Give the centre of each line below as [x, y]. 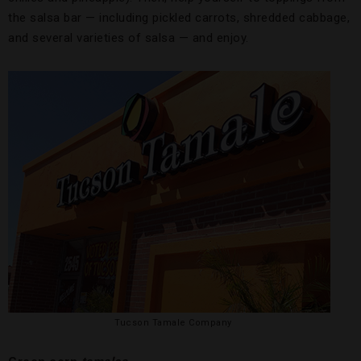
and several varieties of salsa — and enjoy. [129, 38]
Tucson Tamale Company [173, 323]
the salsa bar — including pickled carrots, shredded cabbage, [179, 18]
